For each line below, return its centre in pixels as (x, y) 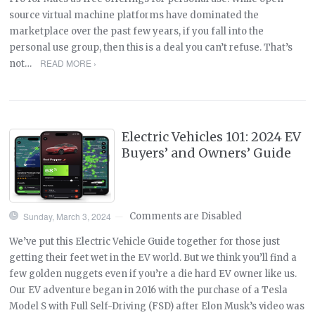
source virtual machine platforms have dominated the (134, 15)
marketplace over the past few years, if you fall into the (137, 31)
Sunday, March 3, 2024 (67, 216)
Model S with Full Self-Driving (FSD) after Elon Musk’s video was (157, 306)
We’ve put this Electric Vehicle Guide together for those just (145, 241)
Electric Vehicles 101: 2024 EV (212, 136)
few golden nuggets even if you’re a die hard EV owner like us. (153, 274)
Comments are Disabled (186, 216)
